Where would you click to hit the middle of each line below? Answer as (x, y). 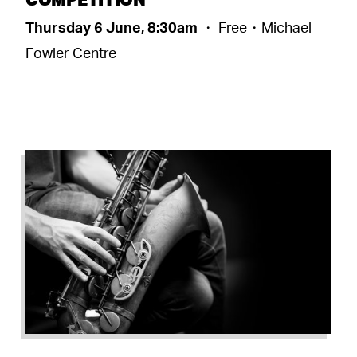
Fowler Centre (71, 53)
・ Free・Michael (256, 27)
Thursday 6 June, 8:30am (113, 27)
